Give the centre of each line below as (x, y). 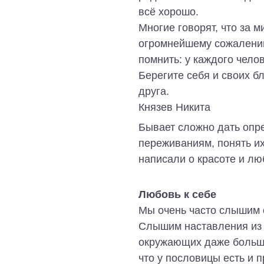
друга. (154, 91)
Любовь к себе (177, 194)
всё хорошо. (169, 12)
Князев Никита (174, 107)
